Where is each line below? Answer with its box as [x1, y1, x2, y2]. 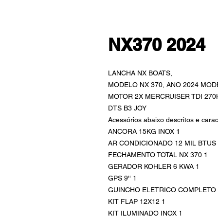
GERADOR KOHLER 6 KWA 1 [108, 163, 200, 170]
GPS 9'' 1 [108, 174, 137, 182]
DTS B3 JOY [108, 104, 146, 112]
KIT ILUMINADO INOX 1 [108, 209, 182, 217]
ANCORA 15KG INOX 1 [108, 127, 180, 135]
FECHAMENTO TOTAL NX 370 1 [108, 151, 208, 159]
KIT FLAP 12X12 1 [108, 198, 165, 205]
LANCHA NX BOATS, [108, 69, 172, 77]
